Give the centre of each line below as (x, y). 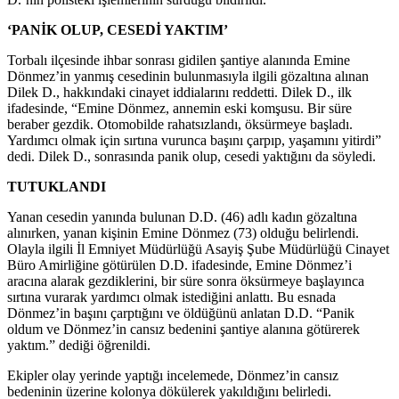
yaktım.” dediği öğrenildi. (79, 345)
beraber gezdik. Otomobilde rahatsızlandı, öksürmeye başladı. (180, 124)
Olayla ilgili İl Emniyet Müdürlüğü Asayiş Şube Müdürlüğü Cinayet (198, 248)
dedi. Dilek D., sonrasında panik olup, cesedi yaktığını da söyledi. (191, 156)
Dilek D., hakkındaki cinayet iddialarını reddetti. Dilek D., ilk (179, 92)
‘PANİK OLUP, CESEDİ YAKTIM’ (118, 29)
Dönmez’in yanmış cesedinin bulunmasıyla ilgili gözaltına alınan (188, 76)
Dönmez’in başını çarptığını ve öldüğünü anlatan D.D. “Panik (181, 313)
